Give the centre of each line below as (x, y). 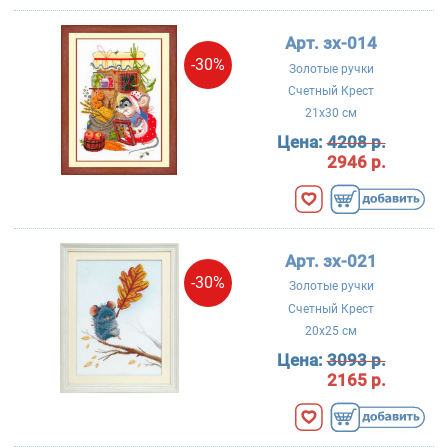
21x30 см (331, 113)
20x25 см (331, 331)
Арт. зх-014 (331, 43)
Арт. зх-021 (331, 261)
